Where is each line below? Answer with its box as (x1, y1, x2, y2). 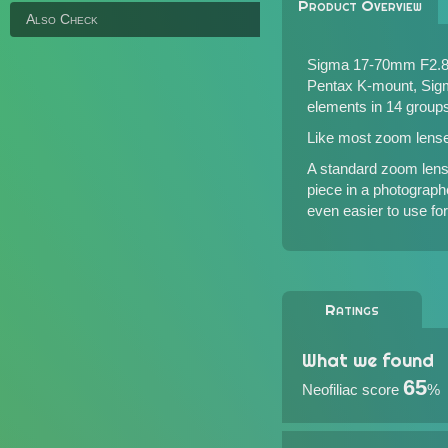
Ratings (325, 300, 379, 319)
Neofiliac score (302, 381, 399, 398)
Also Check (26, 11, 98, 27)
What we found (302, 349, 434, 372)
